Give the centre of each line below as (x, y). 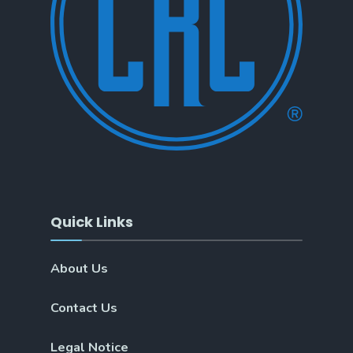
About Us (79, 268)
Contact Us (84, 308)
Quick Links (92, 221)
